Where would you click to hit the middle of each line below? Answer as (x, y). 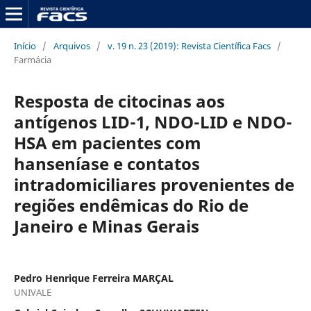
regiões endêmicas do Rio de (131, 205)
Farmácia (32, 59)
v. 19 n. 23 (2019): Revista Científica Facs (189, 45)
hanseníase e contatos (107, 163)
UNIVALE (32, 292)
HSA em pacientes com (107, 142)
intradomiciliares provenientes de (154, 184)
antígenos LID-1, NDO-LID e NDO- (153, 121)
